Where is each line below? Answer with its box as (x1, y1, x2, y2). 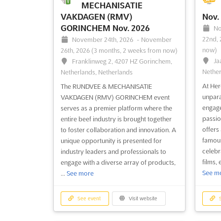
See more (66, 170, 94, 177)
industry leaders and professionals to (60, 148, 166, 155)
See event (76, 196, 101, 202)
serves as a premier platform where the (60, 105, 172, 112)
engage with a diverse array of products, (60, 159, 176, 166)
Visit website (127, 196, 158, 202)
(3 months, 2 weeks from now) (91, 47, 178, 54)
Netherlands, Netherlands (60, 69, 133, 76)
